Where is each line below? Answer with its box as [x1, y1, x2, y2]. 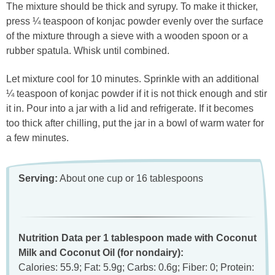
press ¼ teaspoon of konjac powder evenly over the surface [6, 16, 263, 27]
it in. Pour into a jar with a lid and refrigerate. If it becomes [6, 103, 254, 114]
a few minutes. [6, 132, 69, 143]
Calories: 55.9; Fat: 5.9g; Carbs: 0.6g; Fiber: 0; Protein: [18, 261, 254, 273]
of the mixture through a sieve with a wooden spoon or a [6, 31, 248, 42]
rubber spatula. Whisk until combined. [6, 45, 169, 56]
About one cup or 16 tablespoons [58, 172, 203, 184]
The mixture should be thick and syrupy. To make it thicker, [6, 1, 258, 12]
